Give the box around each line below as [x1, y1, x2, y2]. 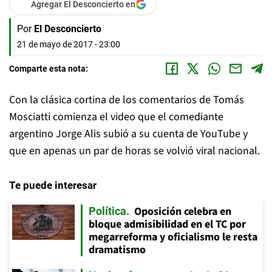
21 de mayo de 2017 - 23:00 [17, 39, 120, 49]
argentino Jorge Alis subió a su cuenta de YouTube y [9, 126, 248, 141]
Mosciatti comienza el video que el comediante [9, 109, 223, 124]
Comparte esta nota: [9, 64, 88, 73]
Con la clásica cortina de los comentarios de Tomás [9, 92, 244, 107]
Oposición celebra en [134, 204, 231, 219]
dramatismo [89, 242, 146, 257]
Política [89, 205, 126, 217]
